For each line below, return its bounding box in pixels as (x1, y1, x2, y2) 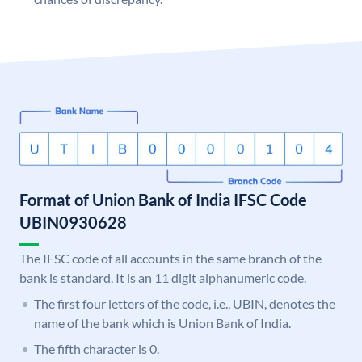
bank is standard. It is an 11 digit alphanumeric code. (19, 270, 306, 286)
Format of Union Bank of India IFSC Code (19, 190, 307, 210)
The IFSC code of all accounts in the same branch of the (19, 250, 322, 267)
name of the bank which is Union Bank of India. (34, 315, 291, 331)
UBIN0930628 (19, 213, 127, 233)
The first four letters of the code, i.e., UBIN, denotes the (34, 296, 335, 312)
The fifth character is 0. (34, 341, 159, 357)
